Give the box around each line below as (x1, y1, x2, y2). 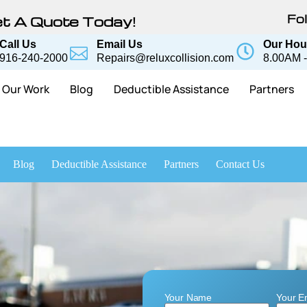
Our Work (2, 82, 49, 97)
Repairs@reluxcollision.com (97, 52, 234, 64)
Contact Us (216, 158, 265, 170)
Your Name (164, 292, 212, 303)
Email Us (97, 38, 143, 50)
